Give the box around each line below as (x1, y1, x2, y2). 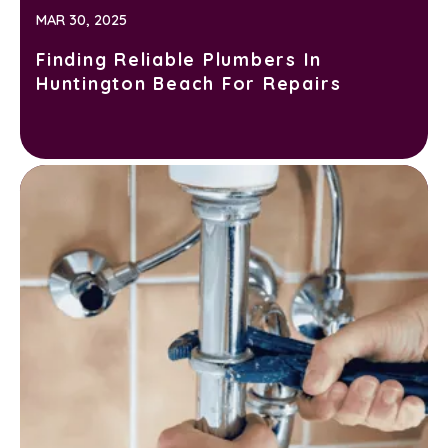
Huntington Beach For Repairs (36, 71, 342, 94)
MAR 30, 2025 (36, 10, 127, 29)
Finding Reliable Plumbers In (36, 47, 322, 70)
